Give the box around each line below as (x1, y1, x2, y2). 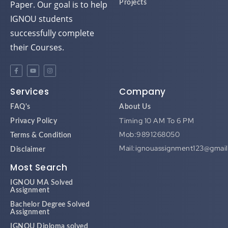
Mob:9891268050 (119, 130, 180, 139)
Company (119, 85, 166, 98)
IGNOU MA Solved (10, 179, 73, 187)
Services (10, 85, 49, 98)
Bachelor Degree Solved (10, 201, 90, 209)
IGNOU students (10, 13, 73, 25)
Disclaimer (10, 146, 45, 154)
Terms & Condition (10, 132, 72, 139)
